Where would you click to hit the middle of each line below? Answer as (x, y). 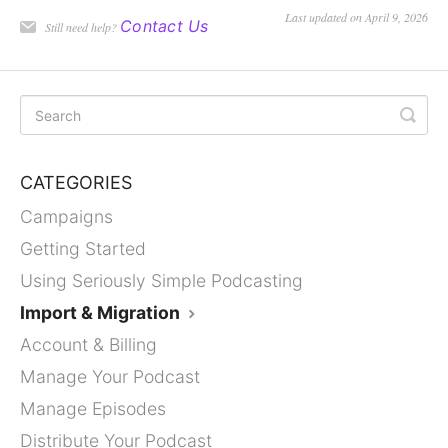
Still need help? (82, 27)
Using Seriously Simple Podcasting (161, 281)
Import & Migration (102, 313)
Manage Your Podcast (110, 377)
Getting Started (83, 249)
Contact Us (164, 26)
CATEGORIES (76, 183)
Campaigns (66, 217)
